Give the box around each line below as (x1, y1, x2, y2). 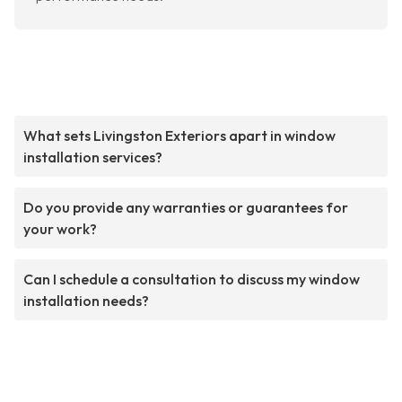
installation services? (23, 148, 162, 167)
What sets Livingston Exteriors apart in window (23, 127, 336, 145)
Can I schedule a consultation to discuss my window (23, 270, 360, 289)
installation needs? (23, 292, 149, 310)
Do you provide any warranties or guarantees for (23, 198, 348, 217)
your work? (23, 220, 97, 239)
